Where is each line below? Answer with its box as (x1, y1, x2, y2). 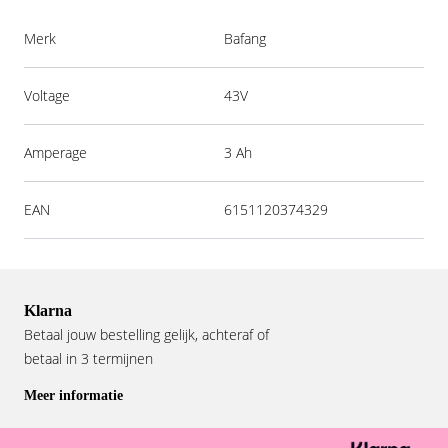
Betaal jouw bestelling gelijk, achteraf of (24, 325, 269, 344)
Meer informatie (24, 388, 123, 403)
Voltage (24, 86, 70, 105)
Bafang (224, 29, 266, 48)
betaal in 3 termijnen (24, 349, 153, 368)
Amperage (24, 143, 87, 162)
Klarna (24, 302, 72, 319)
